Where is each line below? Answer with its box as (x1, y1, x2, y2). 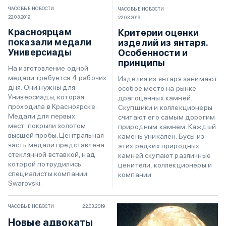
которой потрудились (8, 159, 82, 168)
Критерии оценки (118, 27, 199, 38)
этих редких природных (118, 141, 200, 150)
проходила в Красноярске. (8, 102, 96, 110)
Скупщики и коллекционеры (118, 103, 212, 111)
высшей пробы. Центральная (8, 131, 104, 139)
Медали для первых (8, 111, 75, 120)
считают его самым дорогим (118, 112, 215, 121)
